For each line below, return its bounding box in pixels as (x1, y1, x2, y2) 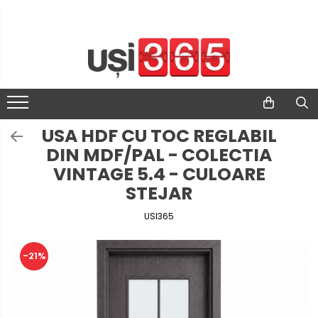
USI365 (144, 209, 174, 222)
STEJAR (126, 180, 192, 206)
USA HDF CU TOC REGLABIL (41, 123, 277, 148)
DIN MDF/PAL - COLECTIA (46, 142, 272, 168)
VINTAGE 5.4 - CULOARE (53, 161, 265, 187)
